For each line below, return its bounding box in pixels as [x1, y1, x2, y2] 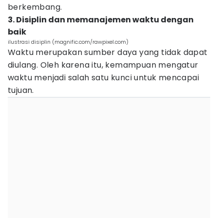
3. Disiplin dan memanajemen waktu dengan [8, 14, 194, 25]
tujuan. [8, 85, 34, 96]
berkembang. [8, 1, 62, 13]
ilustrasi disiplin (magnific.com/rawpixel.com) [8, 38, 128, 46]
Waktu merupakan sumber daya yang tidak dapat [8, 47, 208, 58]
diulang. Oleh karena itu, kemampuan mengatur [8, 59, 199, 71]
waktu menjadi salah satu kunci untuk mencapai [8, 72, 199, 83]
